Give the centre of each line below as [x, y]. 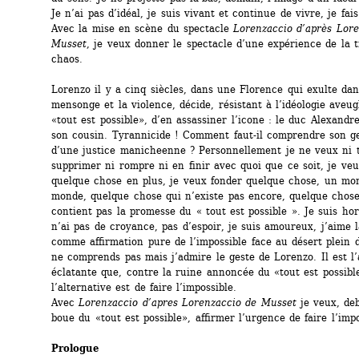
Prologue [75, 348]
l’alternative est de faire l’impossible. [144, 287]
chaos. [67, 59]
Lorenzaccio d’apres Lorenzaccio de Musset [188, 303]
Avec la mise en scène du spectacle [143, 28]
